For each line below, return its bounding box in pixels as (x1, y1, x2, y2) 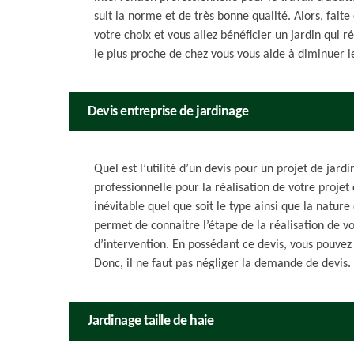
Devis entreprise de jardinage (88, 104, 249, 119)
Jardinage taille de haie (88, 314, 213, 329)
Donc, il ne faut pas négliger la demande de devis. (94, 258, 351, 270)
